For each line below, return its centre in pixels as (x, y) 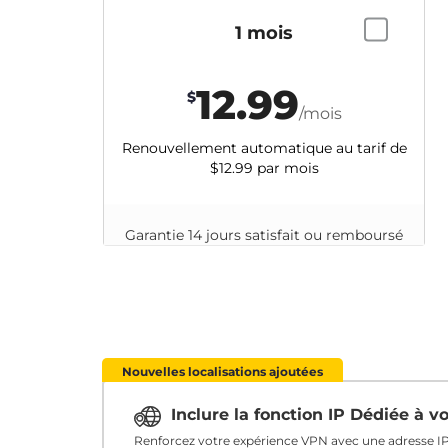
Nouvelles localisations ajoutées (222, 371)
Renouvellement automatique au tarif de (264, 147)
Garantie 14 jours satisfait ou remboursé (264, 234)
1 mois (264, 32)
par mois (285, 167)
